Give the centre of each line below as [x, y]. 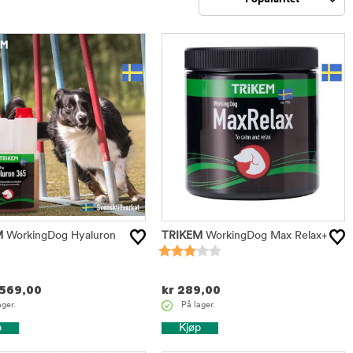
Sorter [214, 22]
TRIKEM [182, 236]
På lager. [198, 305]
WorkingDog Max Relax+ [264, 236]
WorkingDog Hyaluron [59, 236]
